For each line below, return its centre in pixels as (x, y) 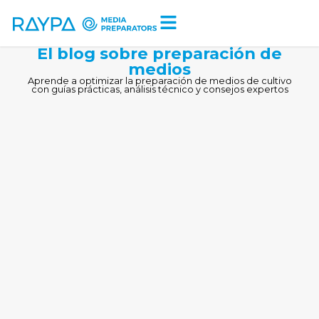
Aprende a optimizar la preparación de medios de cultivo (159, 81)
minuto (143, 9)
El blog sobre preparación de (159, 53)
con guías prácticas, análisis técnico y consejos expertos (159, 89)
